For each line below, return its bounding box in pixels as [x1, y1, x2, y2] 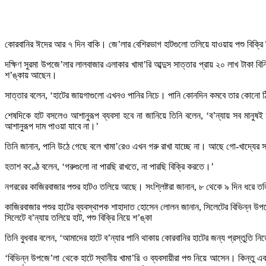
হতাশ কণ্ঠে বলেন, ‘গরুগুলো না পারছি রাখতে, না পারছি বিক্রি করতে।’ [5, 161, 214, 172]
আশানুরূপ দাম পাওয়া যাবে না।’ [5, 121, 99, 131]
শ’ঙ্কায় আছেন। [5, 69, 57, 80]
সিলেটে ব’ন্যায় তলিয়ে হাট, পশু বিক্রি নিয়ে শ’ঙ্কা [5, 212, 152, 223]
